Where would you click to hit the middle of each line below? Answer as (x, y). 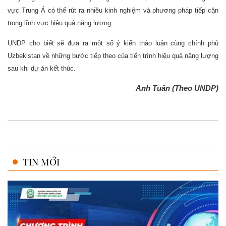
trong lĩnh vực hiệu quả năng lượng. (60, 23)
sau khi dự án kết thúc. (42, 68)
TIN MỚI (41, 161)
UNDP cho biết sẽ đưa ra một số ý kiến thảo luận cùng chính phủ (113, 43)
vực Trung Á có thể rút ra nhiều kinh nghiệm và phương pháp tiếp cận (113, 10)
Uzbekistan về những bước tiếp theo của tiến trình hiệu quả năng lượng (113, 55)
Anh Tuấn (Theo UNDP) (177, 88)
